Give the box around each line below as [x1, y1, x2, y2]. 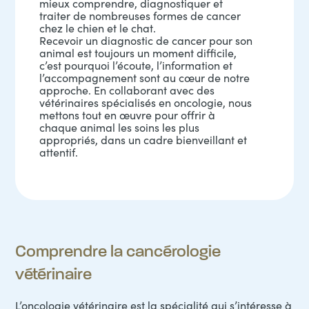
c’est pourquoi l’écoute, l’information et [39, 58, 233, 72]
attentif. [39, 145, 79, 159]
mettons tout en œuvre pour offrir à [39, 108, 216, 122]
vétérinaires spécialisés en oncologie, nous [39, 95, 252, 110]
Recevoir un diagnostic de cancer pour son [39, 33, 253, 48]
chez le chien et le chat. [39, 21, 157, 35]
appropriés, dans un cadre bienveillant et [39, 132, 248, 147]
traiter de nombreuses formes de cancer [39, 8, 241, 23]
